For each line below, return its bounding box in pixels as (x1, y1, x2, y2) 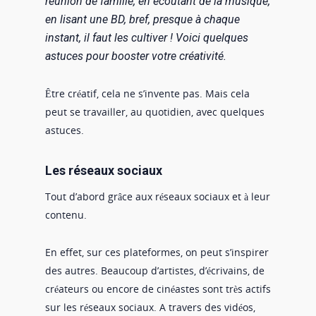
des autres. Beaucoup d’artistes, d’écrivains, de (45, 264, 265, 277)
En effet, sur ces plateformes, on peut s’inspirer (45, 245, 269, 259)
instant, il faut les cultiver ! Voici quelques (45, 31, 248, 44)
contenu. (45, 208, 90, 221)
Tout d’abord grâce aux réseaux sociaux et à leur (45, 190, 270, 203)
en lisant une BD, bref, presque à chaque (45, 13, 240, 26)
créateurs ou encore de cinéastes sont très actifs (45, 282, 271, 296)
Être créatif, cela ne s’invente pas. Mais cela (45, 87, 250, 100)
